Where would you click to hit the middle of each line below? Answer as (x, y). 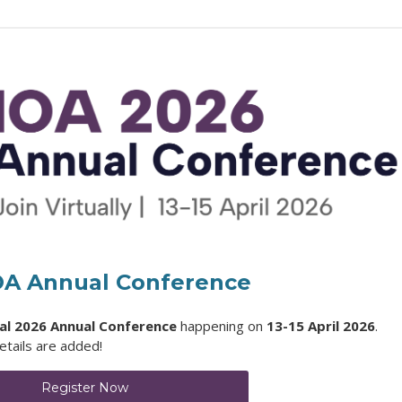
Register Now (84, 388)
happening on (222, 326)
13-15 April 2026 (321, 326)
